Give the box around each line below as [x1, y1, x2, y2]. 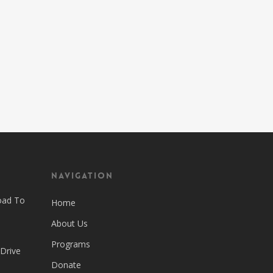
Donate [51, 259, 82, 271]
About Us [51, 218, 88, 229]
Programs [51, 238, 91, 250]
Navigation [51, 170, 114, 181]
